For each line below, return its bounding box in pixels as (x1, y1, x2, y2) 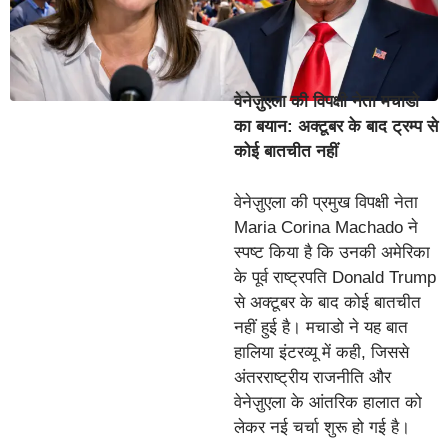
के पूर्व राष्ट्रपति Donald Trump (234, 267, 436, 287)
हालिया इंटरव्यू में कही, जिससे (234, 342, 409, 362)
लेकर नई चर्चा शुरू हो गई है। (234, 417, 410, 437)
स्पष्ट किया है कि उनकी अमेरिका (234, 242, 430, 262)
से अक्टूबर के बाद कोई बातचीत (234, 292, 421, 312)
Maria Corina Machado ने (234, 217, 418, 237)
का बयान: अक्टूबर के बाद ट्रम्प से (234, 117, 438, 137)
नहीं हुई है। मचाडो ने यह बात (234, 317, 408, 337)
